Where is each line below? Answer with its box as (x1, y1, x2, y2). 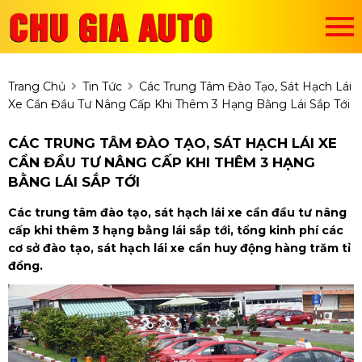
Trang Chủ (8, 78, 65, 94)
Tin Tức (82, 78, 122, 94)
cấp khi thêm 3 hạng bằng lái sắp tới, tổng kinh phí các (8, 223, 343, 238)
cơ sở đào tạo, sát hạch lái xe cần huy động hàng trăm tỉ (8, 241, 351, 256)
